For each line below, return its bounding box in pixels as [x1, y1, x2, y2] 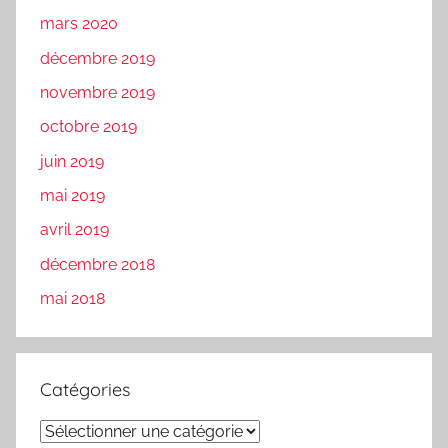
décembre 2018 [40, 254, 155, 274]
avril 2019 [40, 220, 109, 240]
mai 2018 [40, 289, 105, 309]
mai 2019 [40, 186, 105, 206]
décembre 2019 [40, 48, 155, 68]
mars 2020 [40, 14, 118, 34]
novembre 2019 [40, 82, 155, 102]
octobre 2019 [40, 117, 137, 137]
